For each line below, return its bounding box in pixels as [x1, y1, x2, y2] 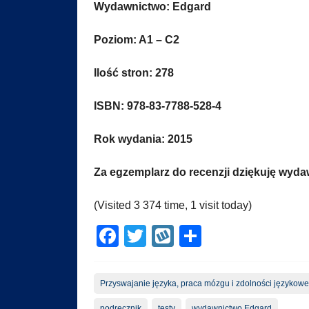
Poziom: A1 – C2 [94, 34, 179, 46]
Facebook [119, 223, 217, 249]
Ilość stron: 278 [94, 67, 174, 79]
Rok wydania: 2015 [94, 133, 192, 146]
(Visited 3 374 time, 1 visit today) [94, 199, 252, 212]
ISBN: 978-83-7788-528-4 [94, 100, 221, 112]
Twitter [146, 223, 212, 249]
